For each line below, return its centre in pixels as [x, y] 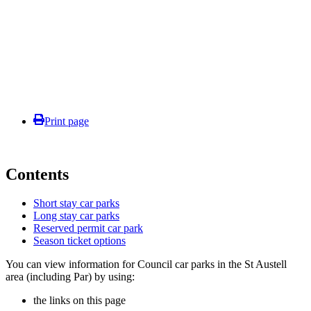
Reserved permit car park [88, 228]
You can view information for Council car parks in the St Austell [146, 264]
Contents [37, 174]
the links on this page [79, 301]
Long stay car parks [76, 216]
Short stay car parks [76, 203]
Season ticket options [79, 241]
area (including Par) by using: [70, 277]
